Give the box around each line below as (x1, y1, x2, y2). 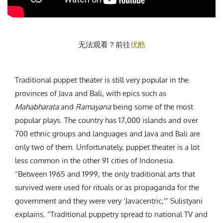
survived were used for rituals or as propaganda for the (15, 182, 199, 192)
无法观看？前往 (78, 39, 130, 49)
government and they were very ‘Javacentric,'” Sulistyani (15, 196, 203, 206)
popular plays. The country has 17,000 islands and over (15, 115, 198, 125)
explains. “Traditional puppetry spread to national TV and (15, 209, 208, 219)
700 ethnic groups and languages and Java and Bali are (15, 128, 200, 138)
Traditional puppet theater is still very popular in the (15, 75, 189, 85)
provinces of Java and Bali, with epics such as (15, 88, 166, 98)
